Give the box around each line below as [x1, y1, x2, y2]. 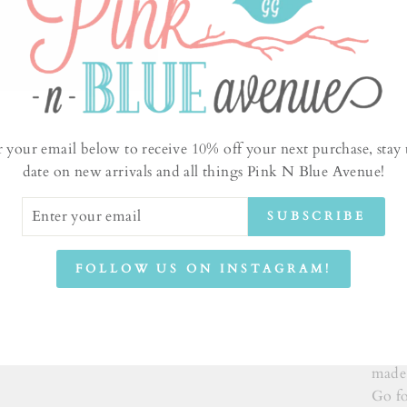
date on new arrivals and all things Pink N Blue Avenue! [22, 161, 385, 182]
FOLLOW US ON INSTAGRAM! [75, 260, 332, 277]
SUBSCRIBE [266, 208, 366, 225]
